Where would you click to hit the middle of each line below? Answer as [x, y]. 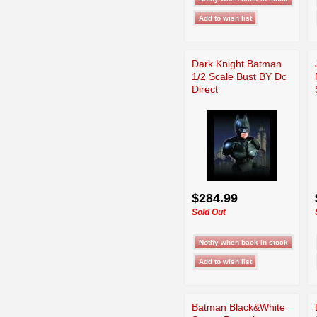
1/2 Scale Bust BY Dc [239, 76]
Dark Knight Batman [237, 63]
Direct [205, 89]
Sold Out [209, 212]
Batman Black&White [238, 307]
